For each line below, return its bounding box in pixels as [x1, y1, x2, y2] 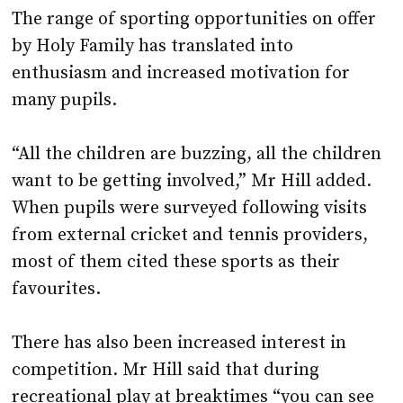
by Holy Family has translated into [12, 35, 294, 58]
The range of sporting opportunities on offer [12, 8, 377, 31]
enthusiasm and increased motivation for [12, 62, 351, 85]
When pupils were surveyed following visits [12, 197, 368, 220]
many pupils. [12, 89, 118, 112]
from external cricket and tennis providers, [12, 224, 369, 247]
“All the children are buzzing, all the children [12, 143, 382, 166]
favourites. [12, 278, 106, 301]
